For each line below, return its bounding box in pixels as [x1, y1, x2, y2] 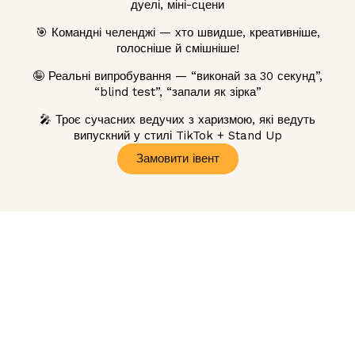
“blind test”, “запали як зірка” [94, 85, 261, 100]
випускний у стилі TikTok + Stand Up [73, 128, 282, 143]
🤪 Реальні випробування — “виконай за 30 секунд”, [32, 69, 323, 84]
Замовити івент [136, 151, 219, 166]
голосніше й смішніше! [116, 41, 239, 56]
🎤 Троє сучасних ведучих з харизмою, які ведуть [40, 113, 315, 128]
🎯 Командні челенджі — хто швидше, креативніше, [35, 25, 320, 40]
